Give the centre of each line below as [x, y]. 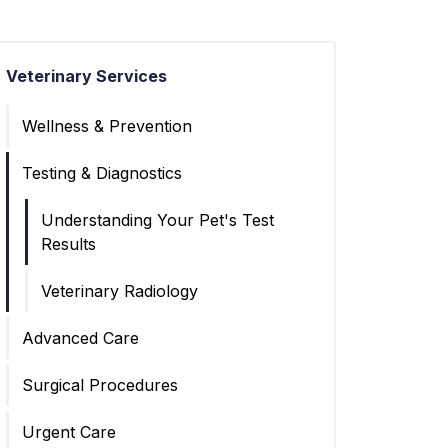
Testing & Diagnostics [102, 172]
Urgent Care [69, 431]
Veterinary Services [86, 75]
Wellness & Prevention [107, 125]
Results [68, 243]
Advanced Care [80, 337]
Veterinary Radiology [119, 290]
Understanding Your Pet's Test [157, 219]
